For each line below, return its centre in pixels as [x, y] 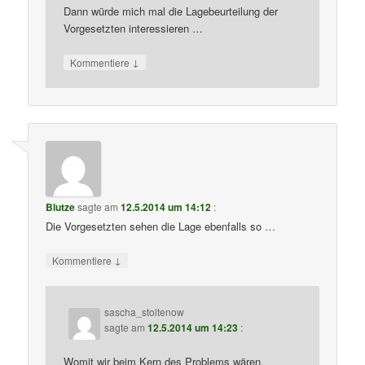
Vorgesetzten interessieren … [134, 28]
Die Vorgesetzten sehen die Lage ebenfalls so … [161, 226]
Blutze [61, 207]
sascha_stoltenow [145, 311]
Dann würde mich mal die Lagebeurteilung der [171, 11]
